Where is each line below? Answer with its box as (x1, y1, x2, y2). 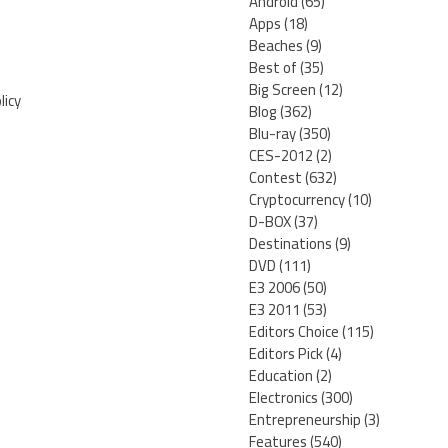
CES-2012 (249, 141, 313, 171)
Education (249, 361, 313, 391)
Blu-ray (249, 119, 296, 149)
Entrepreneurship (249, 405, 361, 435)
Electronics (249, 383, 318, 413)
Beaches (249, 31, 303, 61)
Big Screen (249, 75, 316, 105)
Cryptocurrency (249, 185, 345, 215)
